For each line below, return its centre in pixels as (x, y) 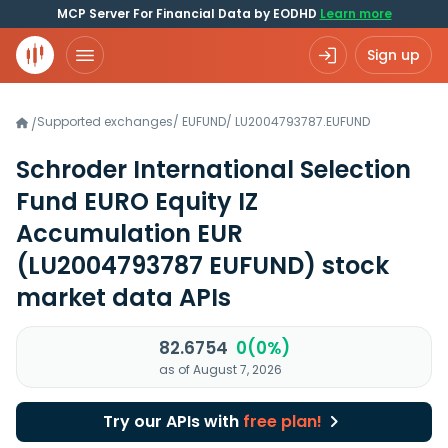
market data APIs (123, 297)
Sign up (393, 55)
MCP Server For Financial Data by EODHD (188, 13)
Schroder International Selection (213, 169)
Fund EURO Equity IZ (137, 201)
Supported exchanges (105, 121)
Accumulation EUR (129, 233)
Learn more (355, 13)
